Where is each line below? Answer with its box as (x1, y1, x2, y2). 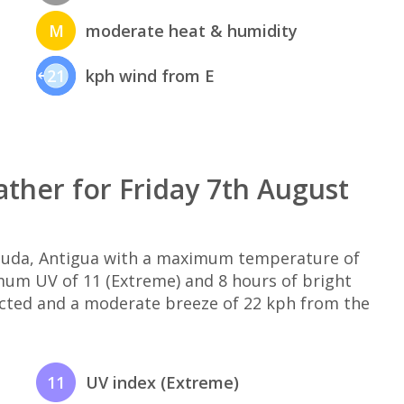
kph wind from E (86, 65, 216, 87)
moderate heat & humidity (86, 20, 298, 42)
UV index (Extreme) (86, 372, 240, 394)
